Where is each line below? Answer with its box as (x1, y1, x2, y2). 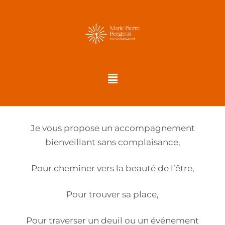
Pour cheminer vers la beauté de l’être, (31, 163, 194, 174)
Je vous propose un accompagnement (30, 123, 195, 134)
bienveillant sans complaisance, (45, 137, 180, 148)
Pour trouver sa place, (66, 189, 159, 200)
